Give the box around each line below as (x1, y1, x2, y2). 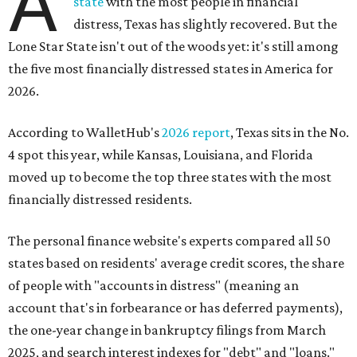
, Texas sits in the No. (230, 124, 349, 140)
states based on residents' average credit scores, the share (8, 255, 344, 271)
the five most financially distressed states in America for (8, 61, 333, 76)
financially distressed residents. (8, 191, 192, 207)
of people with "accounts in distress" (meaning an (8, 277, 299, 293)
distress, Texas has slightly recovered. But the (73, 16, 338, 32)
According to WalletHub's (8, 124, 162, 140)
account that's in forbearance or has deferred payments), (8, 300, 343, 316)
